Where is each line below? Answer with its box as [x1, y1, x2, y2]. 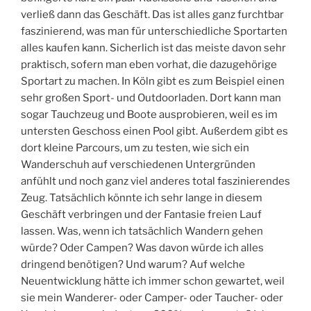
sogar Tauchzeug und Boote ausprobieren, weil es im [21, 108, 278, 121]
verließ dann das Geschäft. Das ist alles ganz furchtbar [21, 8, 284, 22]
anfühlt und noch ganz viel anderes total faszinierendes [21, 175, 290, 188]
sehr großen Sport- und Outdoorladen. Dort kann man [21, 92, 281, 105]
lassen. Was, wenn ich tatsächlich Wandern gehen [21, 225, 263, 238]
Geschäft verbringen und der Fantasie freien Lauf [21, 208, 262, 221]
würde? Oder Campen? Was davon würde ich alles [21, 242, 264, 255]
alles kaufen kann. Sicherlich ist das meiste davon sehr [21, 42, 286, 55]
